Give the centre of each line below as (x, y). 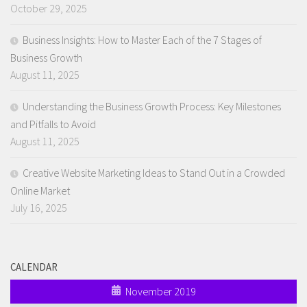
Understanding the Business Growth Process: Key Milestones (152, 106)
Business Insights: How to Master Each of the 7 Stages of (142, 39)
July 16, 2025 (39, 207)
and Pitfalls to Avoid (53, 124)
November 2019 (161, 291)
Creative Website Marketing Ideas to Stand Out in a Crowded (154, 172)
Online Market (40, 190)
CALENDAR (34, 267)
